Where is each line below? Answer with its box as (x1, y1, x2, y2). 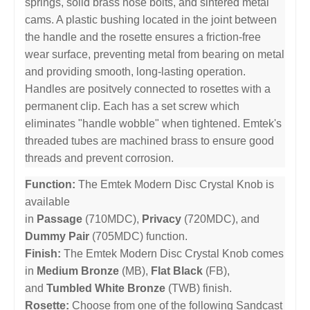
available (25, 195, 70, 208)
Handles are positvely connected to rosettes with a (25, 82, 271, 95)
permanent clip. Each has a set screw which (25, 100, 239, 112)
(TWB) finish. (165, 282, 232, 294)
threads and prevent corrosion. (25, 152, 174, 164)
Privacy (142, 212, 181, 225)
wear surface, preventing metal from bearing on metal (25, 48, 284, 60)
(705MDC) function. (89, 230, 188, 242)
